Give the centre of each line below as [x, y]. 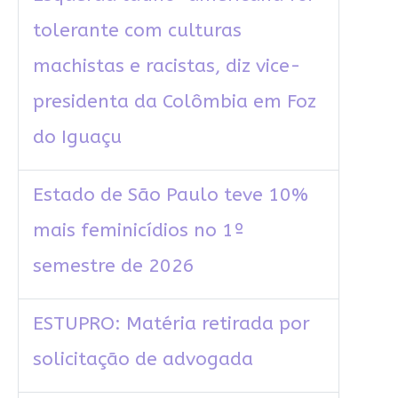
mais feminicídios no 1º [138, 231]
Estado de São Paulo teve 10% [170, 195]
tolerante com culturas [137, 31]
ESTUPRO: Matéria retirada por [171, 324]
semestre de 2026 [113, 267]
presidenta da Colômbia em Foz [174, 102]
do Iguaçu [77, 138]
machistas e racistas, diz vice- [167, 67]
